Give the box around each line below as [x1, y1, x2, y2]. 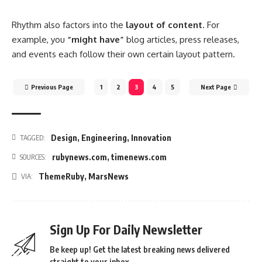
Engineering [81, 132, 127, 143]
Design [51, 132, 77, 143]
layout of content [126, 19, 202, 30]
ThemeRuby [39, 171, 84, 181]
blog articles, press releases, [124, 33, 239, 45]
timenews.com [111, 151, 167, 162]
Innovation [131, 132, 171, 143]
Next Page [201, 82, 231, 91]
